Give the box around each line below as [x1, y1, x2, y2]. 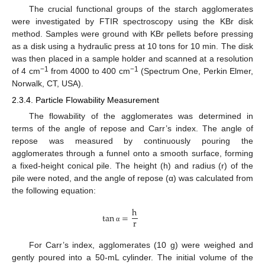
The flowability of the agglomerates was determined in [28, 111, 253, 121]
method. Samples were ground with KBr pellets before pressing [12, 28, 253, 38]
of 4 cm [12, 66, 40, 76]
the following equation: [12, 185, 96, 195]
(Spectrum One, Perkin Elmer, [138, 66, 254, 76]
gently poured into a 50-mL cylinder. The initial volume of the [12, 253, 253, 263]
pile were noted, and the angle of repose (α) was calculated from [12, 173, 253, 183]
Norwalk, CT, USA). [12, 78, 83, 88]
